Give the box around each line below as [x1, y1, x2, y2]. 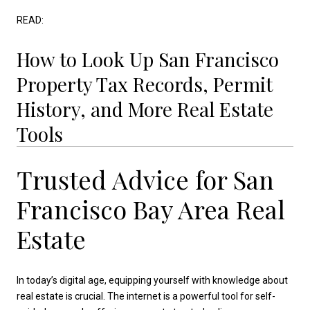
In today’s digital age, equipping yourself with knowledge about [17, 274, 288, 286]
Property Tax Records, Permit [17, 71, 273, 97]
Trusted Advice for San [17, 163, 274, 197]
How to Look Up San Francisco [17, 46, 279, 72]
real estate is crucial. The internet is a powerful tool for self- [17, 290, 275, 302]
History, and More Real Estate [17, 95, 273, 122]
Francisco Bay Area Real [17, 192, 285, 226]
